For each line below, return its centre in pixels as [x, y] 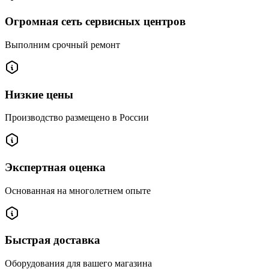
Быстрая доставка [53, 240]
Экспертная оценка [55, 167]
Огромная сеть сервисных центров [95, 22]
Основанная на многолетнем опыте [78, 190]
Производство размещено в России [77, 118]
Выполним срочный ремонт [62, 44]
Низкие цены [39, 94]
